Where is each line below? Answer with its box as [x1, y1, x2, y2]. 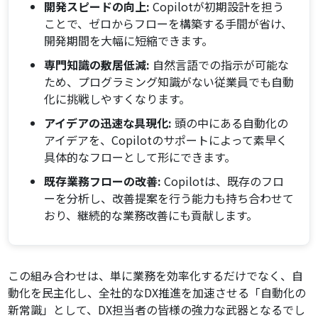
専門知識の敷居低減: [44, 56, 150, 74]
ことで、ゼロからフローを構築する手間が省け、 [44, 15, 293, 33]
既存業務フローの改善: [44, 172, 162, 190]
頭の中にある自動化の [172, 114, 289, 132]
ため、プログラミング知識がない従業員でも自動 [44, 73, 295, 91]
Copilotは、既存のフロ [161, 172, 285, 190]
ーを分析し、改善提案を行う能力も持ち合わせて [44, 190, 295, 207]
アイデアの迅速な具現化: [44, 114, 172, 132]
